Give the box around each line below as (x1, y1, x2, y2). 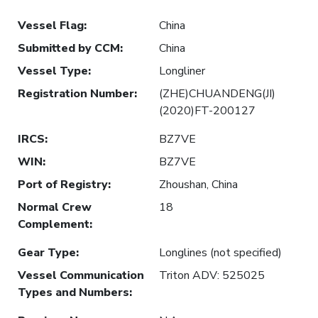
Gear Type (18, 244, 76, 261)
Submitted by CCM (18, 40, 120, 56)
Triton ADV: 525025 (159, 267, 265, 283)
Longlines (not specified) (159, 244, 282, 261)
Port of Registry (18, 176, 108, 192)
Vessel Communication (18, 267, 144, 283)
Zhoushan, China (159, 176, 238, 192)
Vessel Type (18, 62, 88, 79)
